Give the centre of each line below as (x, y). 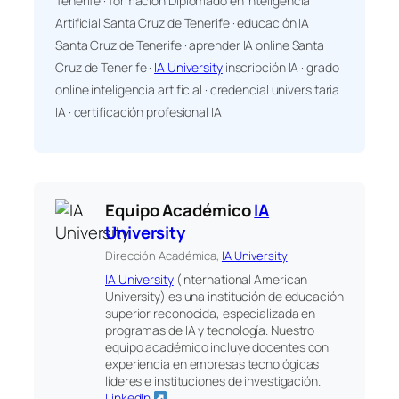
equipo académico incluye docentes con (217, 346)
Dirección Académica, (163, 255)
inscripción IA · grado (281, 67)
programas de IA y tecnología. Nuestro (210, 330)
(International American (240, 279)
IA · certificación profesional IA (138, 111)
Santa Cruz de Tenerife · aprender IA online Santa (190, 45)
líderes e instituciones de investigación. (213, 380)
